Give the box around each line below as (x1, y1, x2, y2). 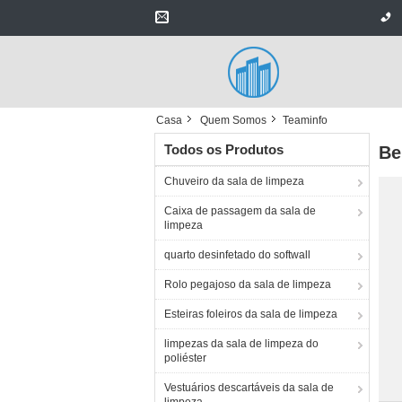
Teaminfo (283, 114, 328, 127)
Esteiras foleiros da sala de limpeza (164, 308, 337, 320)
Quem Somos (200, 114, 267, 127)
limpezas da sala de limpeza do (164, 337, 319, 350)
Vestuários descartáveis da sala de (164, 381, 334, 394)
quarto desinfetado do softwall (164, 249, 310, 261)
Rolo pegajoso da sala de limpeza (164, 278, 331, 291)
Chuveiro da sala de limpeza (164, 175, 304, 188)
